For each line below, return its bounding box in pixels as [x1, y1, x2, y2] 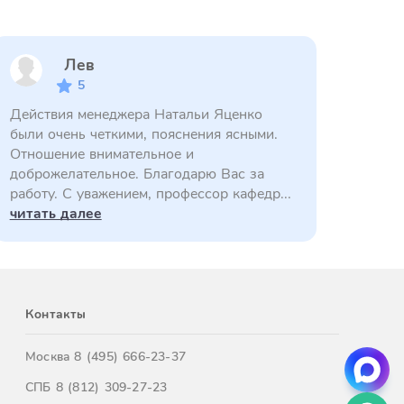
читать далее [9, 204, 102, 224]
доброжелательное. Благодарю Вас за [9, 164, 264, 184]
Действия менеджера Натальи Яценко [9, 105, 262, 124]
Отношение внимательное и [9, 144, 194, 164]
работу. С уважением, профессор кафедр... [9, 184, 291, 204]
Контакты [25, 306, 87, 323]
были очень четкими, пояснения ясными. [9, 124, 278, 144]
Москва [25, 348, 75, 365]
